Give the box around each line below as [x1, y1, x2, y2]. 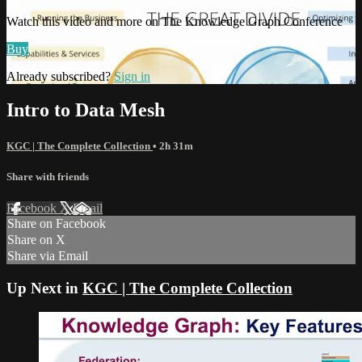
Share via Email [7, 248, 88, 263]
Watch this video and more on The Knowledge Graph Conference [6, 14, 343, 28]
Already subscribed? [6, 69, 114, 83]
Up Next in [6, 279, 82, 297]
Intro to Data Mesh [6, 99, 165, 121]
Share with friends [6, 170, 89, 183]
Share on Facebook [7, 216, 106, 230]
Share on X [7, 232, 65, 246]
